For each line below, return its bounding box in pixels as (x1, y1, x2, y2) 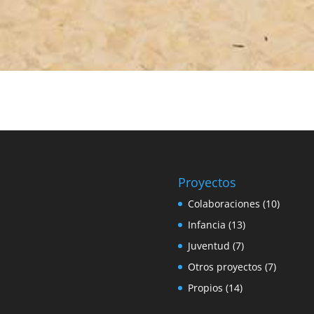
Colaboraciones (187, 196, 260, 210)
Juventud (187, 238, 230, 252)
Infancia (187, 217, 226, 231)
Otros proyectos (187, 259, 262, 273)
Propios (187, 280, 223, 294)
